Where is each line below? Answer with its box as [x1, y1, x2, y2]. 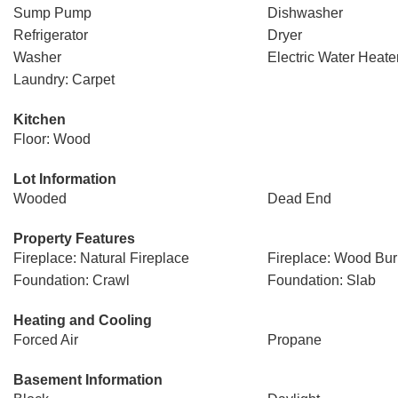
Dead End [267, 191, 331, 206]
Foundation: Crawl [13, 273, 130, 288]
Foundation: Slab [267, 273, 376, 288]
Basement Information [13, 372, 163, 387]
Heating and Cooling [13, 313, 152, 328]
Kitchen [13, 112, 66, 127]
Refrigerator [13, 28, 88, 43]
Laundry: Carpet [13, 72, 115, 87]
